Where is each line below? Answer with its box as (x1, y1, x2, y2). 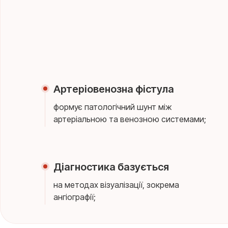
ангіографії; (53, 192, 96, 202)
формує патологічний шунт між (53, 102, 172, 112)
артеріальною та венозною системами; (53, 114, 206, 124)
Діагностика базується (53, 161, 169, 173)
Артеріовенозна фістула (53, 83, 174, 95)
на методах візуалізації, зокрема (53, 180, 179, 190)
